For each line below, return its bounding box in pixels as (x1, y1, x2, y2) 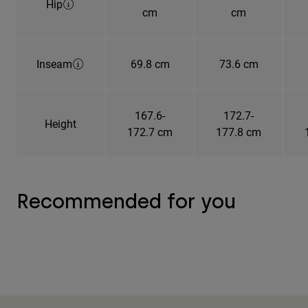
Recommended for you (16, 188, 236, 213)
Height (45, 115, 76, 131)
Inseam (36, 56, 72, 71)
